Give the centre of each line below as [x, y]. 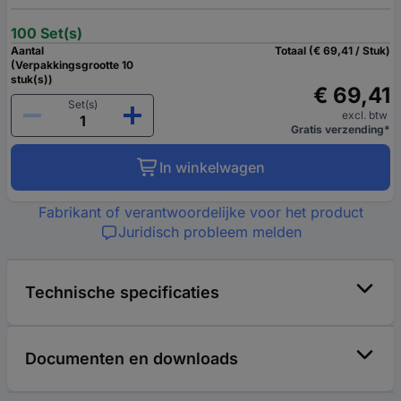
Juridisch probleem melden [209, 232]
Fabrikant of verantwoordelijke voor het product [200, 212]
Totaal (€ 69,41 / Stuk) [333, 51]
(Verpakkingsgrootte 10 [72, 65]
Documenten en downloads [132, 358]
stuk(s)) [32, 79]
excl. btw [366, 115]
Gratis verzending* [341, 129]
